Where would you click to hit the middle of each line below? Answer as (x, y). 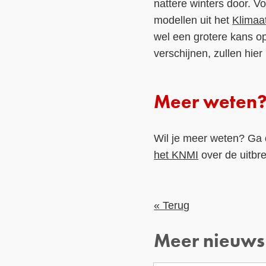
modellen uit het (193, 20)
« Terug (172, 206)
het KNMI (176, 155)
